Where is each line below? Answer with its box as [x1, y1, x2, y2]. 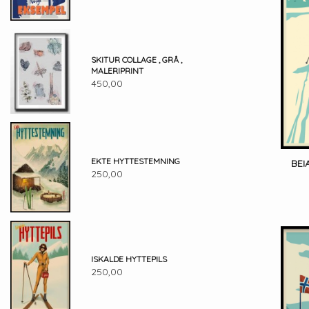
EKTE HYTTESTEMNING [90, 155, 180, 166]
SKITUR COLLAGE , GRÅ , [90, 54, 182, 66]
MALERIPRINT [90, 66, 143, 77]
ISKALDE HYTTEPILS [90, 254, 167, 265]
